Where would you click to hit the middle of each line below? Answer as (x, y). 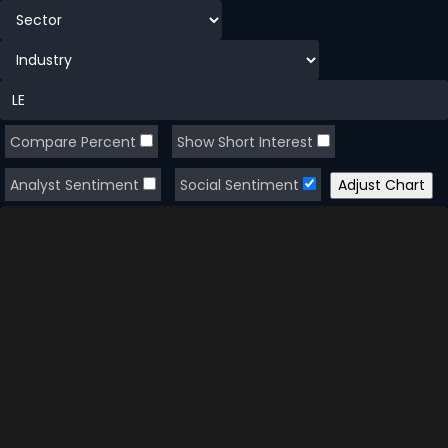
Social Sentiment (241, 185)
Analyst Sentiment (76, 185)
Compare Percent (75, 142)
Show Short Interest (247, 142)
